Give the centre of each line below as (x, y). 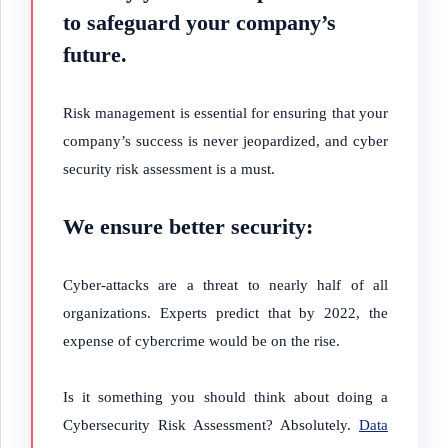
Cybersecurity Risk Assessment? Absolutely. (211, 425)
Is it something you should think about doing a (225, 397)
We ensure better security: (188, 226)
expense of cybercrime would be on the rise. (201, 341)
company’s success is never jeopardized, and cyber (225, 141)
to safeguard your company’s (199, 22)
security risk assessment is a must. (169, 169)
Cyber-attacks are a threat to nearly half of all (225, 285)
